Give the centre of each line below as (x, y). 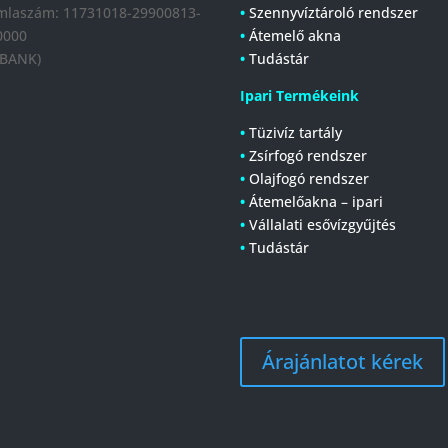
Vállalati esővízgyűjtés (323, 224)
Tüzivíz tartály (296, 132)
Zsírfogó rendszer (308, 155)
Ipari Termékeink (300, 95)
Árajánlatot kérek (343, 362)
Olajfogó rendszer (309, 178)
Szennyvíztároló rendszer (334, 12)
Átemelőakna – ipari (316, 201)
